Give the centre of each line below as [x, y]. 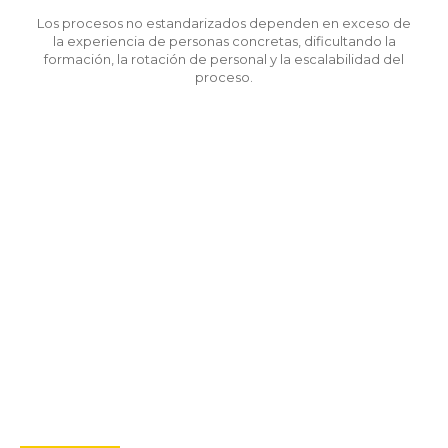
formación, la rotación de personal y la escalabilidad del [224, 59]
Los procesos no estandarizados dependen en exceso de [224, 23]
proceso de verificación [224, 409]
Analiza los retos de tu [224, 365]
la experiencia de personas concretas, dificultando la [224, 41]
